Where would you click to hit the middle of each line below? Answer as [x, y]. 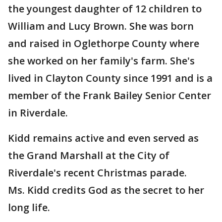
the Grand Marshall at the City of [89, 155]
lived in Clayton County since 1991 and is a [110, 78]
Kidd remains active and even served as [103, 138]
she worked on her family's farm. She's [101, 61]
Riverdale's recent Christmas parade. [97, 173]
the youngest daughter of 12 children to [105, 9]
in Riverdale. [38, 113]
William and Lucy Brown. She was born [101, 26]
